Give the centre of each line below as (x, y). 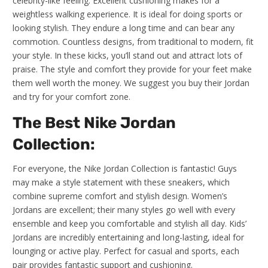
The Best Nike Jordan (94, 123)
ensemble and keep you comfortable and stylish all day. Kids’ (130, 223)
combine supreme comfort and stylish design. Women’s (120, 196)
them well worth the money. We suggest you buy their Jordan (131, 83)
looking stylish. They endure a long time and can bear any (124, 28)
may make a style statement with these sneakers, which (121, 182)
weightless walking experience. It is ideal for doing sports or (127, 14)
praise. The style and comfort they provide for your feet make (132, 69)
